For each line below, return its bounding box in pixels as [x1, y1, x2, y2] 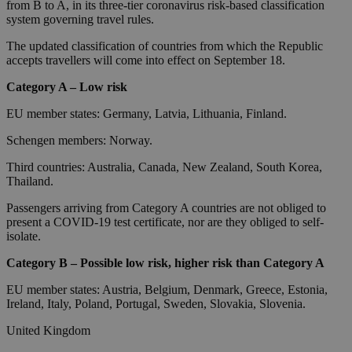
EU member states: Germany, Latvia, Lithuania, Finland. [6, 107, 287, 121]
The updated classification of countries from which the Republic [6, 39, 323, 53]
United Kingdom [6, 324, 90, 338]
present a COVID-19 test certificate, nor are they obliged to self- [6, 215, 324, 229]
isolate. [6, 229, 41, 244]
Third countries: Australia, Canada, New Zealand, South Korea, [6, 160, 322, 174]
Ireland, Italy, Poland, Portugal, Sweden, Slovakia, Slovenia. [6, 297, 306, 311]
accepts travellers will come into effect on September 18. [6, 53, 285, 68]
